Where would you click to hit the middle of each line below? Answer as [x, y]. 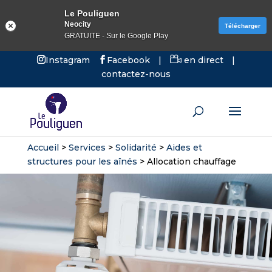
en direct [202, 60]
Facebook [128, 60]
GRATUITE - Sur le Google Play [116, 36]
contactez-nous [136, 74]
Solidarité [136, 148]
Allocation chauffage [191, 161]
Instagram [67, 60]
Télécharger [243, 25]
